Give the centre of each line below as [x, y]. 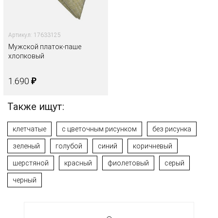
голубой [69, 146]
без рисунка [172, 129]
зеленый [26, 146]
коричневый [153, 146]
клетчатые [29, 129]
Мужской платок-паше [45, 47]
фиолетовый [128, 163]
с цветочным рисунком [99, 129]
